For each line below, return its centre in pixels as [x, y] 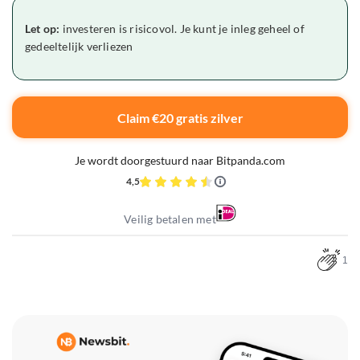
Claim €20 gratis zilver [180, 117]
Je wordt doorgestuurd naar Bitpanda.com [180, 161]
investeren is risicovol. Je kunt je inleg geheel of [182, 29]
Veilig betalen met [170, 219]
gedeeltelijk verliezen [79, 47]
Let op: [43, 29]
